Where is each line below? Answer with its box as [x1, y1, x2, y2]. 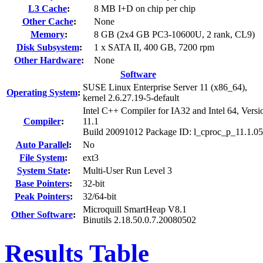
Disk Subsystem [16, 42, 79, 52]
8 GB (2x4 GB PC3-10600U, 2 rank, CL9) [94, 29, 255, 39]
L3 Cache [28, 3, 67, 14]
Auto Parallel [15, 139, 69, 150]
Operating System [6, 87, 77, 97]
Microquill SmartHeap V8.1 [83, 204, 187, 214]
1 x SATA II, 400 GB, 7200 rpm [94, 42, 214, 52]
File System [19, 152, 65, 163]
